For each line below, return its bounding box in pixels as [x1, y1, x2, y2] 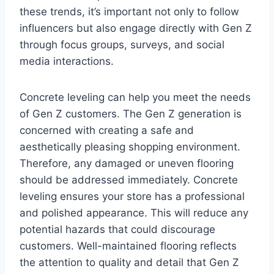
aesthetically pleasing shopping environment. [20, 141, 240, 154]
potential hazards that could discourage [20, 223, 215, 236]
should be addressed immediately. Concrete [20, 174, 238, 187]
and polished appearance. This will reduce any [20, 207, 248, 220]
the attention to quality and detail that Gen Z [20, 256, 239, 269]
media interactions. [20, 55, 114, 68]
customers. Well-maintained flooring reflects [20, 240, 237, 253]
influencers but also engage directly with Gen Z [20, 22, 252, 35]
